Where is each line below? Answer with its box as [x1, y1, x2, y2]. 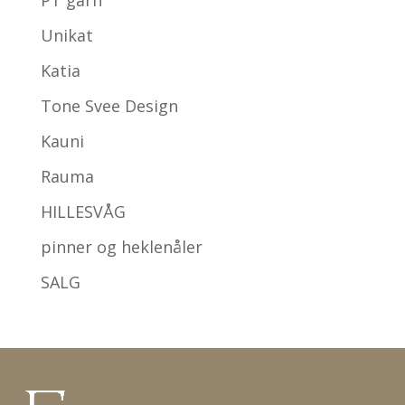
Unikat [40, 24, 93, 47]
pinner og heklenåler [40, 236, 202, 259]
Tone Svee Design [40, 95, 178, 118]
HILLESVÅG [40, 201, 126, 223]
